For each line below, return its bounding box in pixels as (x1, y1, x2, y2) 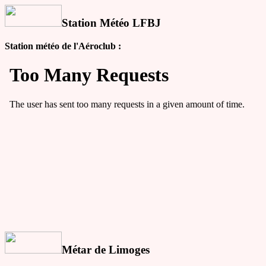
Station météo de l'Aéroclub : (5, 40, 121, 51)
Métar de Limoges (62, 243, 150, 256)
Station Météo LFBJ (62, 17, 161, 30)
